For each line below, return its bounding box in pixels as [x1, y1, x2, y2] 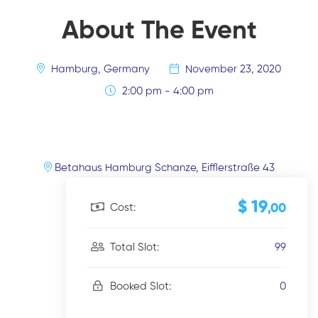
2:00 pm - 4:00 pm [121, 85, 214, 97]
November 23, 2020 [185, 63, 281, 75]
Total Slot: [107, 242, 159, 253]
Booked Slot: [107, 281, 171, 292]
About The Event [61, 18, 257, 44]
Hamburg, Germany [51, 63, 150, 75]
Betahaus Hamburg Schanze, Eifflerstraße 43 [51, 162, 275, 173]
